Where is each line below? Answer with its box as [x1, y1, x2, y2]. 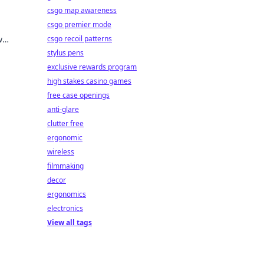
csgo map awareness [47, 5, 117, 15]
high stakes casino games [47, 76, 131, 86]
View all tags [47, 217, 92, 227]
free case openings [47, 90, 110, 100]
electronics [47, 203, 83, 213]
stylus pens [47, 48, 84, 58]
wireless [47, 147, 74, 157]
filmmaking [47, 161, 84, 171]
